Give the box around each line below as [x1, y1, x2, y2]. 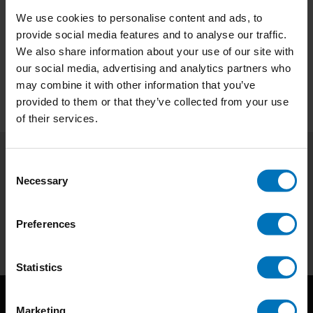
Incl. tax [59, 16, 97, 29]
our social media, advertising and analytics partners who [16, 61, 291, 74]
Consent [5, 160, 44, 173]
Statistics [16, 261, 62, 273]
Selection [5, 177, 48, 189]
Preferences [16, 217, 76, 230]
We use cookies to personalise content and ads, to [16, 11, 263, 24]
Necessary [16, 174, 68, 187]
